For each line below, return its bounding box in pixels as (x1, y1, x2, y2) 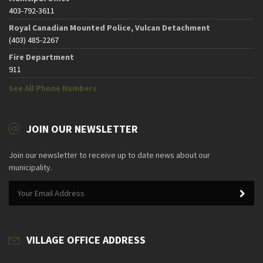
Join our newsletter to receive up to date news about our (9, 149, 210, 160)
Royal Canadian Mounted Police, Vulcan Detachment (9, 22, 210, 33)
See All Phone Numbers (9, 82, 97, 93)
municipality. (9, 161, 52, 173)
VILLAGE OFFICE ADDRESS (26, 232, 146, 247)
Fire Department (9, 51, 74, 62)
